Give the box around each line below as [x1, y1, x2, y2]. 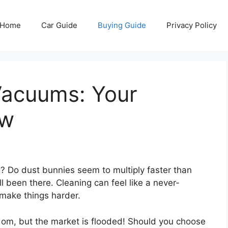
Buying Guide [98, 20, 146, 30]
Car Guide [41, 20, 77, 30]
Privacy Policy [166, 20, 217, 30]
